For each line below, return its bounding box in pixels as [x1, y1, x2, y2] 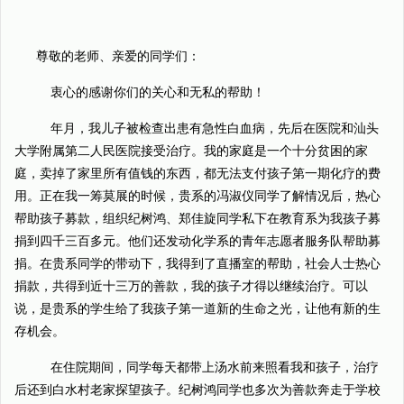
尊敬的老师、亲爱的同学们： [36, 50, 200, 63]
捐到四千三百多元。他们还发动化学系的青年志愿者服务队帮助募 [14, 234, 381, 248]
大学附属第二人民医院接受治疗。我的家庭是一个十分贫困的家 [14, 144, 368, 158]
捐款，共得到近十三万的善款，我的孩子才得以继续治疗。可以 [14, 280, 368, 293]
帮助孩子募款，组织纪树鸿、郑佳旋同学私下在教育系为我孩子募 [14, 212, 381, 225]
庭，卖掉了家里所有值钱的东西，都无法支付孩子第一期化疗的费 [14, 167, 381, 180]
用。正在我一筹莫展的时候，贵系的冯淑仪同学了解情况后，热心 [14, 189, 381, 203]
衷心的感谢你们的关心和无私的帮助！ [36, 86, 265, 99]
